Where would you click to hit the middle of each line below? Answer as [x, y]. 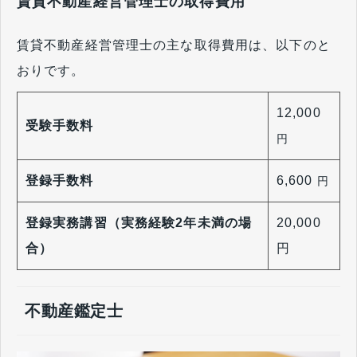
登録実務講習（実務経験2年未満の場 [139, 222]
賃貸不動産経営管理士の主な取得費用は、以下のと [174, 45]
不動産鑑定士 [74, 310]
